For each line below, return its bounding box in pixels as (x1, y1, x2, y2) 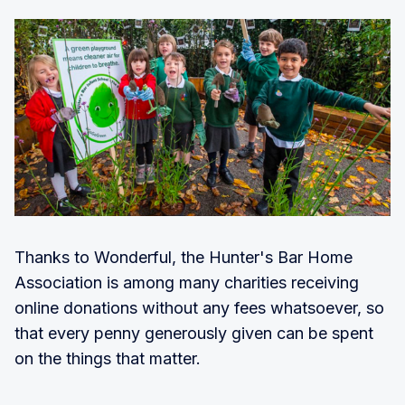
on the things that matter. (14, 348, 201, 368)
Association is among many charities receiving (14, 272, 359, 292)
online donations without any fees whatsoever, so (14, 297, 384, 317)
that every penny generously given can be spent (14, 323, 373, 343)
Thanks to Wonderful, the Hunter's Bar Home (14, 247, 353, 267)
